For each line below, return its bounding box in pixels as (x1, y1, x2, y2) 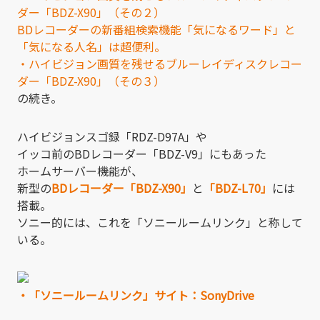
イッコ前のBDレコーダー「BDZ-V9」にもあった (17, 144, 266, 162)
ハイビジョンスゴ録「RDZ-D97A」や (17, 127, 207, 145)
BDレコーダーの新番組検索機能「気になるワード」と (17, 20, 296, 38)
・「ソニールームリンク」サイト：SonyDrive (17, 286, 254, 304)
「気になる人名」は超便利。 (17, 37, 166, 55)
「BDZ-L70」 (204, 179, 272, 196)
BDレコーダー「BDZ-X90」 (51, 179, 192, 196)
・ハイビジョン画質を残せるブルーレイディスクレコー (17, 54, 302, 72)
